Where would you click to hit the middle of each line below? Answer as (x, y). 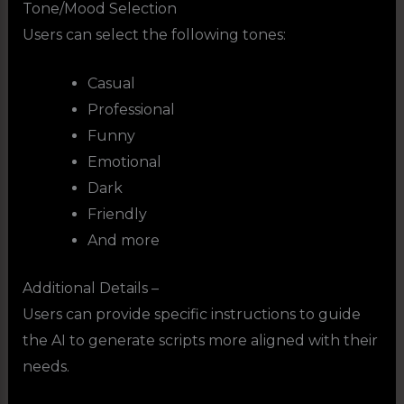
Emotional (124, 162)
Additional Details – (90, 289)
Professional (131, 110)
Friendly (117, 215)
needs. (46, 367)
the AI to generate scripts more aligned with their (200, 341)
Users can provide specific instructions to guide (191, 315)
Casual (111, 84)
